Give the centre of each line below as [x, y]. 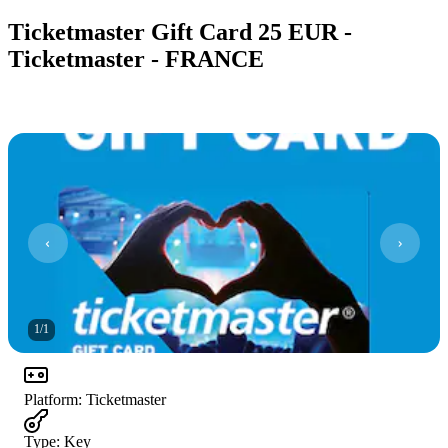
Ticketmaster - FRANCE [136, 58]
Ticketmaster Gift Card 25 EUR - [180, 31]
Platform [51, 399]
